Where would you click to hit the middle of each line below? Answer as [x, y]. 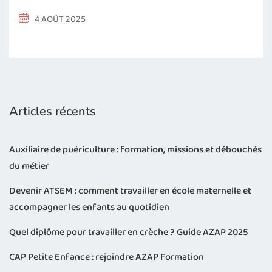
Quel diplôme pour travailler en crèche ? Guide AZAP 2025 [129, 233]
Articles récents [53, 112]
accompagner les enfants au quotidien [89, 208]
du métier [29, 166]
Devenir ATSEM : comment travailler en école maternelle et [130, 191]
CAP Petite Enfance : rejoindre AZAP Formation [107, 257]
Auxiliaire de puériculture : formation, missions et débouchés [135, 150]
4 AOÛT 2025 [60, 20]
